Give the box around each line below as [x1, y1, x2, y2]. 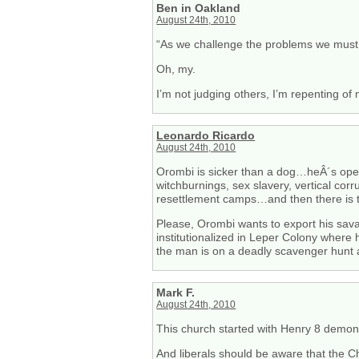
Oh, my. [156, 62, 196, 75]
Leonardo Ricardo [156, 129, 256, 143]
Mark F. [156, 286, 196, 300]
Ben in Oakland [156, 2, 241, 15]
